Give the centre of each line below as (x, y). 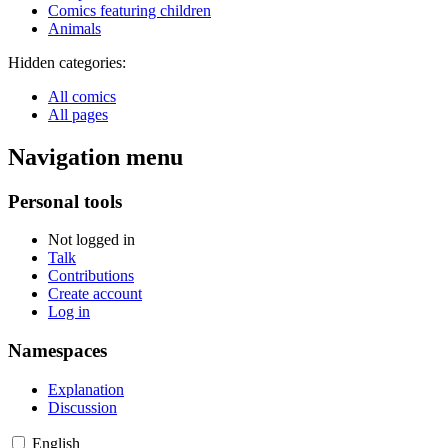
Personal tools (65, 201)
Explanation (86, 389)
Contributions (91, 276)
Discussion (82, 407)
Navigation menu (95, 156)
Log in (69, 312)
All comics (82, 96)
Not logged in (91, 240)
